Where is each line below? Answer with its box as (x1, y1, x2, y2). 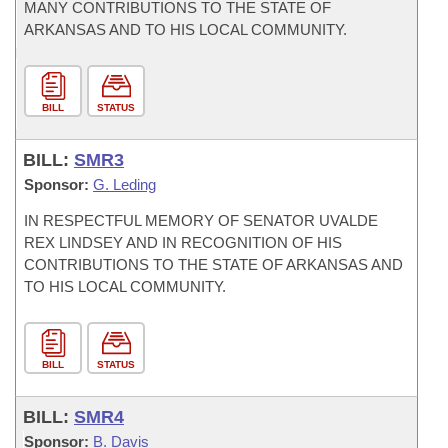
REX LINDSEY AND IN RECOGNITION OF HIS (24, 234, 342, 251)
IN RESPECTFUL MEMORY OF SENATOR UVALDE (24, 212, 378, 229)
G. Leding (93, 176, 156, 193)
